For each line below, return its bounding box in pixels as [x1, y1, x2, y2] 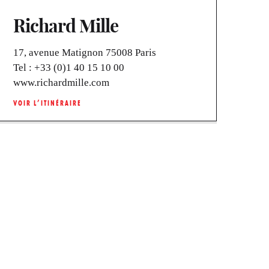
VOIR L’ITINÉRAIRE [13, 98, 82, 107]
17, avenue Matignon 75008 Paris [13, 46, 156, 58]
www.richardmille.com [13, 76, 109, 88]
